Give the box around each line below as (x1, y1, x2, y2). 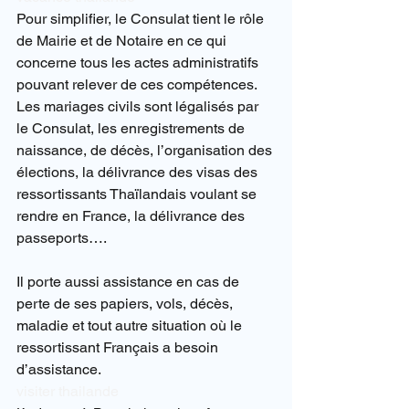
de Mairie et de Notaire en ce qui (16, 32, 230, 50)
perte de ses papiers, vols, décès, (16, 295, 236, 313)
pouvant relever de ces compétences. (16, 76, 257, 94)
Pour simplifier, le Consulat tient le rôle (16, 10, 267, 28)
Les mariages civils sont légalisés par (16, 98, 262, 116)
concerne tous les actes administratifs (16, 54, 262, 72)
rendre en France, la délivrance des (16, 207, 248, 225)
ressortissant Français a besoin (16, 339, 222, 357)
